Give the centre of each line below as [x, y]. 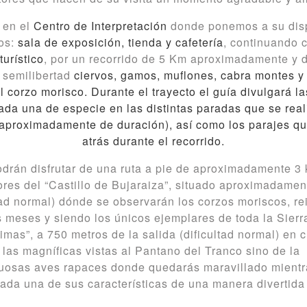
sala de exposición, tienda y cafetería [121, 42]
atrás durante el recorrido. [153, 141]
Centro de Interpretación [102, 26]
